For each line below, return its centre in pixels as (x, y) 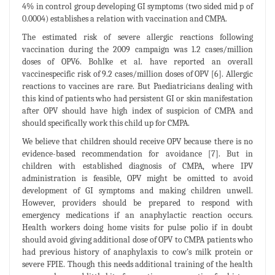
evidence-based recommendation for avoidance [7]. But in (137, 153)
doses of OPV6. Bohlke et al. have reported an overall (137, 61)
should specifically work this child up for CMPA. (106, 123)
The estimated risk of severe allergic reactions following (137, 37)
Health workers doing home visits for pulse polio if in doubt (137, 227)
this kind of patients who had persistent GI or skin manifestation (137, 98)
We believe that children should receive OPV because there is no (137, 141)
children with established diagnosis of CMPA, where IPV (137, 166)
